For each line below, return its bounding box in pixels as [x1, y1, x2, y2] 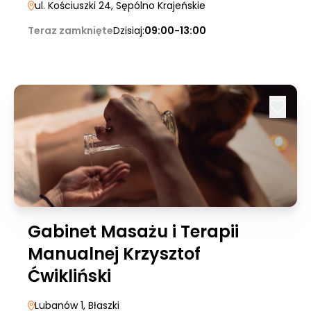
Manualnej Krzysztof [28, 242, 201, 265]
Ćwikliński [28, 264, 111, 287]
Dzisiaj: [113, 24, 144, 37]
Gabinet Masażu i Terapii [28, 220, 239, 243]
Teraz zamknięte [28, 24, 113, 37]
